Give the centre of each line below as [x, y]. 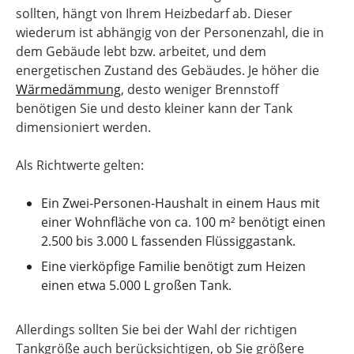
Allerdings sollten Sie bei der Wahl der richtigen [156, 330]
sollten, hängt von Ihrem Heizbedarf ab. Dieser [154, 13]
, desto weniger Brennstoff [200, 89]
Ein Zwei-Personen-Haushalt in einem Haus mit [181, 203]
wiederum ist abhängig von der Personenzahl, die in [170, 32]
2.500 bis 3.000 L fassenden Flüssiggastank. [168, 241]
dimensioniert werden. [83, 127]
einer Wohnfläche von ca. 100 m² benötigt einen [183, 222]
